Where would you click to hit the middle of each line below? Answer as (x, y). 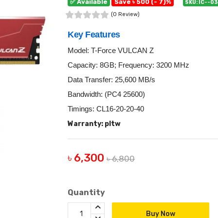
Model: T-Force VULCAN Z (111, 50)
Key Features (94, 35)
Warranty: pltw (94, 124)
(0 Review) (125, 14)
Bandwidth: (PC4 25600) (106, 94)
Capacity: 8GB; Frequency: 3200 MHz (128, 65)
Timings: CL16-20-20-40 (106, 109)
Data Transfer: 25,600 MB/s (111, 80)
